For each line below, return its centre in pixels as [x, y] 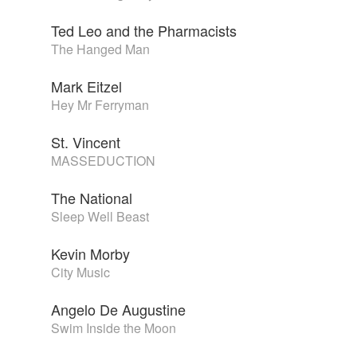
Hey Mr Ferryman [100, 105]
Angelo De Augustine [118, 310]
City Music [80, 273]
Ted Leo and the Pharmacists [144, 31]
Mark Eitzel [86, 86]
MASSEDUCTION [103, 161]
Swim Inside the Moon [114, 328]
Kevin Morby [90, 254]
